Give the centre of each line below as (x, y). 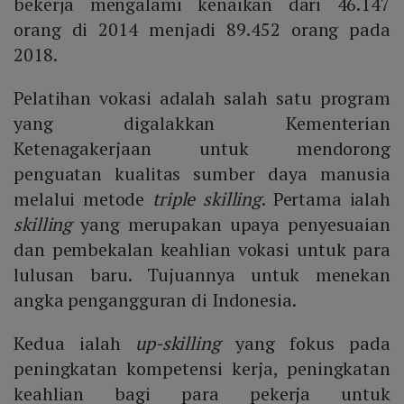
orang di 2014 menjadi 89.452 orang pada (202, 30)
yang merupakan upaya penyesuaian (235, 225)
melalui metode (83, 199)
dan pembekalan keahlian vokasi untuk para (202, 250)
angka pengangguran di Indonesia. (155, 300)
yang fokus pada (313, 344)
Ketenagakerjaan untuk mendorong (202, 149)
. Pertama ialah (326, 199)
